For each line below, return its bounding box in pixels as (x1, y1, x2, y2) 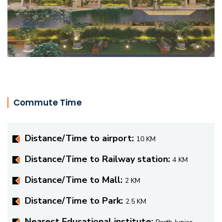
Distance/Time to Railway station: (25, 153, 172, 165)
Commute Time (13, 96, 82, 109)
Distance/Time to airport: (25, 132, 136, 144)
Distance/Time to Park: (25, 194, 125, 207)
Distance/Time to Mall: (25, 173, 125, 186)
